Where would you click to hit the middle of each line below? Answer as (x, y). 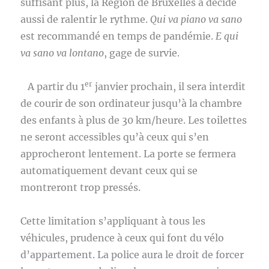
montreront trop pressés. (82, 187)
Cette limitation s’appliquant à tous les (113, 221)
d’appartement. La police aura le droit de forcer (132, 255)
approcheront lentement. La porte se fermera (128, 154)
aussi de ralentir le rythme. (86, 19)
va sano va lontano (62, 53)
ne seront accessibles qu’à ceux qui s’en (115, 137)
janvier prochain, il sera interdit (169, 86)
